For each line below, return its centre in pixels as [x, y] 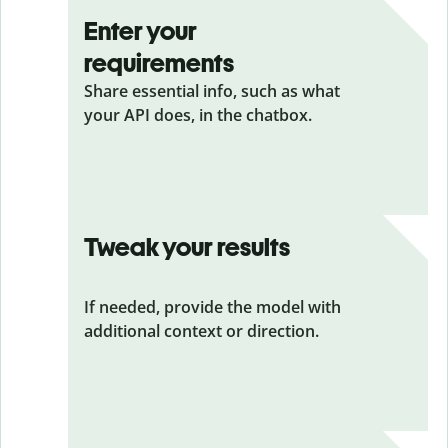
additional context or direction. [201, 331]
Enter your [140, 31]
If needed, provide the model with [212, 307]
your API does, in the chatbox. [198, 115]
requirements [159, 63]
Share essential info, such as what [212, 91]
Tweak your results [187, 247]
